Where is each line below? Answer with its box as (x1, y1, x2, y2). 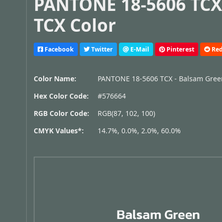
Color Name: (34, 74, 77, 84)
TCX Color (34, 13, 116, 37)
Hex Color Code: (34, 91, 89, 101)
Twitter (90, 45, 113, 54)
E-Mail (129, 45, 150, 54)
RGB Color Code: (34, 109, 90, 118)
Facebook (43, 45, 74, 54)
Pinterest (165, 45, 195, 54)
